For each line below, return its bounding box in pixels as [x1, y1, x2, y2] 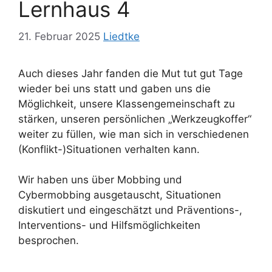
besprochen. [18, 234, 82, 247]
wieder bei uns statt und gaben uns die [18, 82, 211, 95]
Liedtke [103, 30, 140, 42]
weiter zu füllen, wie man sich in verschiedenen [18, 127, 249, 140]
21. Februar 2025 [18, 30, 100, 42]
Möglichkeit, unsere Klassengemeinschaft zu [18, 97, 235, 110]
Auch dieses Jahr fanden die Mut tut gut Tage [18, 67, 243, 80]
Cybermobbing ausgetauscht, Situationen [18, 189, 221, 202]
